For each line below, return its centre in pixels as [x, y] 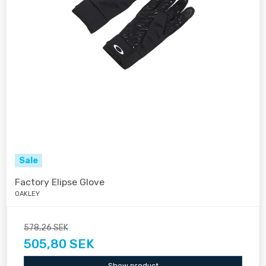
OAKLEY [27, 194]
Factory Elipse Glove [60, 182]
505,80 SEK [59, 244]
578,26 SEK [46, 228]
